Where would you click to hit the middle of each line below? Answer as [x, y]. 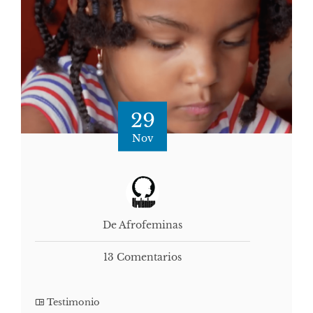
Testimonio [73, 303]
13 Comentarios [143, 257]
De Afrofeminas [143, 225]
